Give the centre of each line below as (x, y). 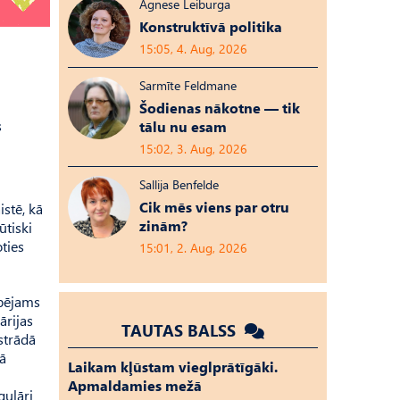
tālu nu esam (183, 126)
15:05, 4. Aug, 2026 (193, 49)
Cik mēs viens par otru (214, 207)
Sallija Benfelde (179, 184)
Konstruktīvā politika (211, 26)
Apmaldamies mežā (135, 385)
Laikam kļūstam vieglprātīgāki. (173, 367)
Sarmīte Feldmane (188, 85)
